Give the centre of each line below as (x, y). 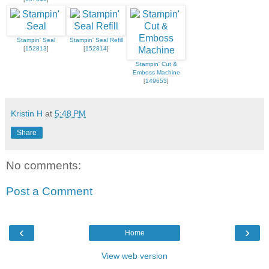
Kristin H (27, 114)
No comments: (44, 165)
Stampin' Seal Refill (96, 40)
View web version (134, 255)
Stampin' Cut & (156, 64)
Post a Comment (49, 192)
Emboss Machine (156, 73)
